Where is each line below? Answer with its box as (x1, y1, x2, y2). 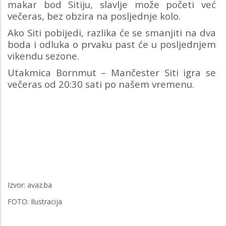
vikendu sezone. (8, 49, 79, 62)
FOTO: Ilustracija (8, 196, 62, 206)
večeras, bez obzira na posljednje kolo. (8, 9, 183, 22)
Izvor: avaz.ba (8, 180, 52, 190)
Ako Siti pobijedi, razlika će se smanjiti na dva (8, 26, 216, 39)
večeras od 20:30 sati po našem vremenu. (8, 77, 194, 90)
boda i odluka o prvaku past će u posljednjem (8, 37, 216, 50)
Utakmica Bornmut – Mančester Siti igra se (8, 66, 216, 79)
